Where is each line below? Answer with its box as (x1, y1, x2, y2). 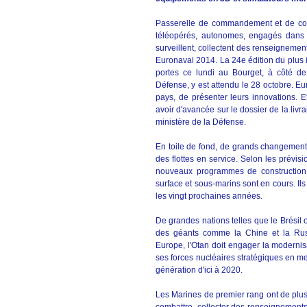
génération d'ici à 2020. (156, 265, 243, 275)
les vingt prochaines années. (156, 191, 262, 201)
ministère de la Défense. (156, 117, 246, 127)
